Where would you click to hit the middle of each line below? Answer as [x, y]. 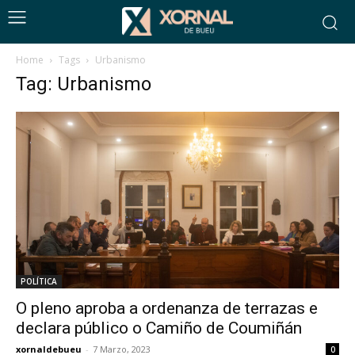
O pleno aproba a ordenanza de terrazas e [167, 309]
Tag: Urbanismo [84, 84]
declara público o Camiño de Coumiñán [159, 328]
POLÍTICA [39, 282]
